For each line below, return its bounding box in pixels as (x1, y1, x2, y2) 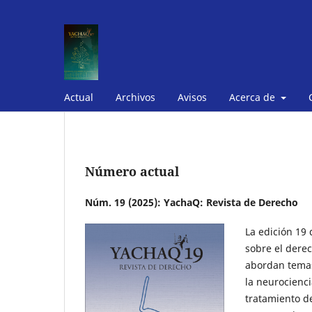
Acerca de (229, 90, 278, 104)
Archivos (116, 90, 155, 104)
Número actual (85, 162, 179, 180)
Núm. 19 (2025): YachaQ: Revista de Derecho (85, 195, 298, 209)
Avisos (178, 90, 207, 104)
